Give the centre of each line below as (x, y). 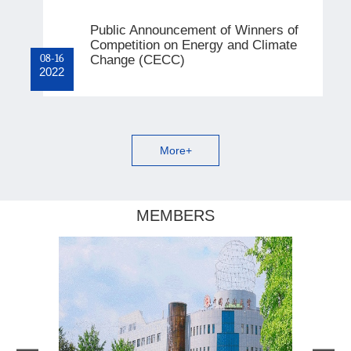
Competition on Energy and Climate (193, 44)
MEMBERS (175, 216)
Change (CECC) (137, 59)
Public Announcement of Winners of (194, 29)
